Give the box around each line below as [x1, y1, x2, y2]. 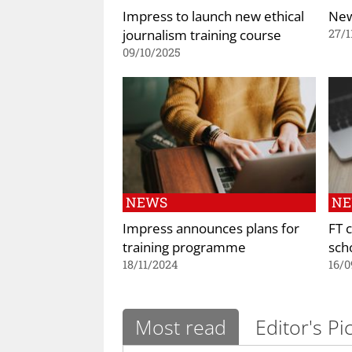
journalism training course [123, 25, 281, 44]
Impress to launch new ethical [123, 6, 304, 25]
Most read [135, 313, 226, 341]
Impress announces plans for [123, 218, 299, 237]
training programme [123, 236, 246, 256]
